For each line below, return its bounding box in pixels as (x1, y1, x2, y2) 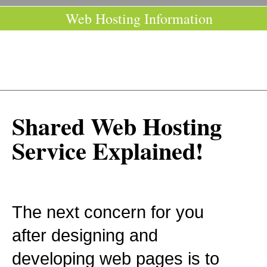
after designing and (12, 225, 158, 245)
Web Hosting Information (66, 9, 213, 28)
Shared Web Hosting (12, 108, 222, 144)
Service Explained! (12, 133, 203, 168)
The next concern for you (12, 202, 204, 222)
